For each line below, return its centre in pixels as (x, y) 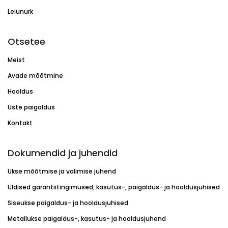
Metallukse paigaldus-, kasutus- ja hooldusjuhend (87, 218)
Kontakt (20, 123)
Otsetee (26, 41)
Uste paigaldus (31, 107)
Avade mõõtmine (35, 75)
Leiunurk (20, 11)
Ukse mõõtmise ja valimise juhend (62, 171)
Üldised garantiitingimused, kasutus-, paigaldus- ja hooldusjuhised (114, 187)
